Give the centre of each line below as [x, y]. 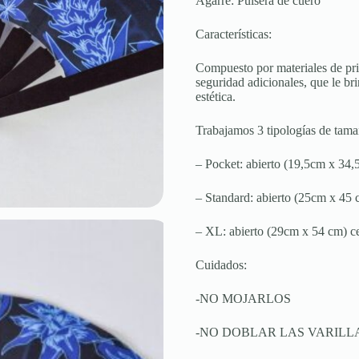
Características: [234, 34]
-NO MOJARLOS [243, 299]
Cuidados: [221, 265]
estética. [216, 97]
